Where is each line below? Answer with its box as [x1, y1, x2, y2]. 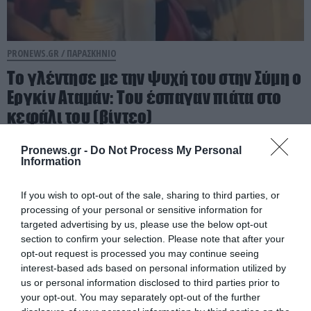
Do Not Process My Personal [90, 144, 242, 156]
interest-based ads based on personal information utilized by [21, 262, 286, 274]
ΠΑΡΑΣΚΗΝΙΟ [67, 47, 117, 60]
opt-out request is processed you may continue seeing [21, 247, 259, 259]
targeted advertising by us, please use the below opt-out [21, 218, 267, 230]
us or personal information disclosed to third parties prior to [21, 276, 280, 288]
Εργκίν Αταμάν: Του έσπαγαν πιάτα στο [7, 87, 282, 108]
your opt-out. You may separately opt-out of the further [21, 291, 260, 303]
